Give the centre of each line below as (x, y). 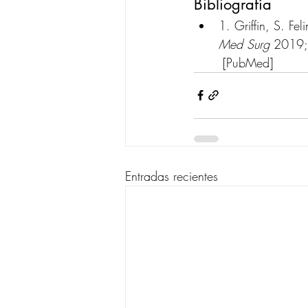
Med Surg (244, 44)
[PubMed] (248, 62)
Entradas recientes (172, 176)
